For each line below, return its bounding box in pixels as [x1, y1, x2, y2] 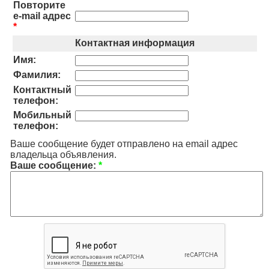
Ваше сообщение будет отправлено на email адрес [10, 139, 238, 150]
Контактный [13, 85, 71, 95]
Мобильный [13, 110, 71, 121]
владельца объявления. [10, 150, 116, 160]
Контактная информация [75, 38, 195, 49]
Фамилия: [13, 70, 61, 80]
